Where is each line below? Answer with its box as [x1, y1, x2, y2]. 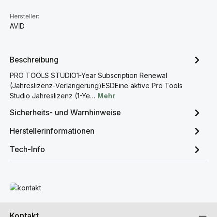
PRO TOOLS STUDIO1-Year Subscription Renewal [10, 71, 167, 79]
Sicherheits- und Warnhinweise [10, 108, 121, 117]
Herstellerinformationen [10, 126, 94, 136]
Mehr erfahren [9, 183, 55, 191]
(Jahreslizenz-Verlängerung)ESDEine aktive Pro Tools [10, 81, 183, 90]
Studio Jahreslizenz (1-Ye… [10, 92, 97, 100]
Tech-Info [10, 144, 45, 154]
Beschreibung [10, 55, 59, 64]
